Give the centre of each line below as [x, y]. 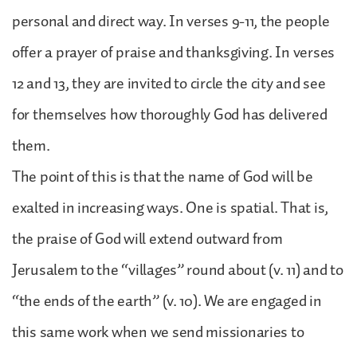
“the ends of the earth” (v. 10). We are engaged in [167, 301]
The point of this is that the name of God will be [163, 177]
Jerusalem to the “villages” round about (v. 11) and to [178, 270]
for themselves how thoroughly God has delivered [170, 114]
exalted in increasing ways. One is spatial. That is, [170, 208]
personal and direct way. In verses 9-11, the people [171, 21]
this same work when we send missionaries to [158, 332]
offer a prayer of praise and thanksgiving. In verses [173, 52]
